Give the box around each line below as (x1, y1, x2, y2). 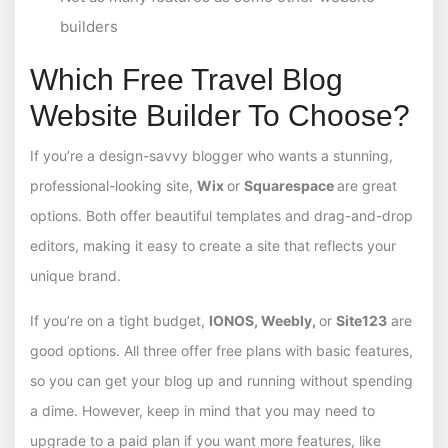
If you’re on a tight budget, (30, 312, 209, 330)
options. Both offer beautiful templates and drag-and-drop (30, 207, 413, 225)
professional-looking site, (30, 177, 197, 195)
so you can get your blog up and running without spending (30, 372, 413, 390)
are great (337, 177, 397, 195)
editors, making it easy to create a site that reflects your (30, 237, 396, 255)
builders (60, 16, 118, 36)
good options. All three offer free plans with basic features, (30, 342, 413, 360)
